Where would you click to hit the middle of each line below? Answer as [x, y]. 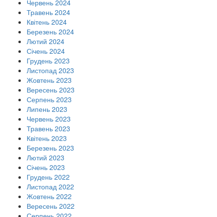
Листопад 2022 [50, 187]
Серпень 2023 [49, 100]
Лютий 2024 [46, 41]
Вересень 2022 [51, 206]
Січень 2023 [46, 167]
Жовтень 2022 [49, 196]
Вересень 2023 [51, 90]
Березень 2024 [50, 32]
